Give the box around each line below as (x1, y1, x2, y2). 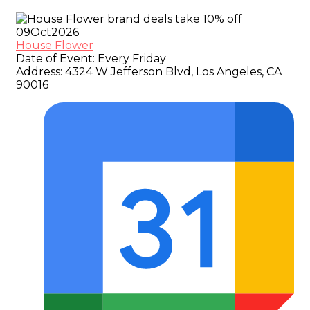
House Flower (16, 38, 93, 52)
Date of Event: (16, 51, 95, 65)
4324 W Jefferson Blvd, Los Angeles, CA (62, 64, 282, 78)
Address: (16, 64, 62, 78)
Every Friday (95, 51, 166, 65)
